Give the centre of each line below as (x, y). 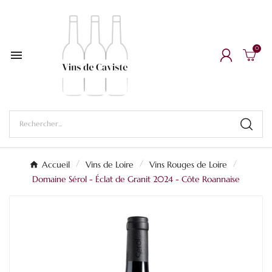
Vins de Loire (110, 164)
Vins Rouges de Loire (188, 164)
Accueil (56, 164)
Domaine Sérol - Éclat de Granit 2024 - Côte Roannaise (136, 179)
